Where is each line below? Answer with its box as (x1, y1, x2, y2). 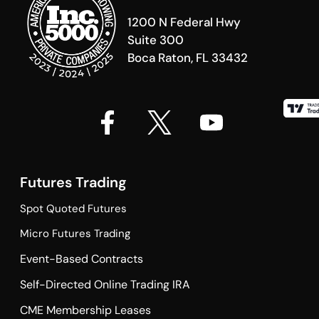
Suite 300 (127, 31, 184, 48)
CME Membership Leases (19, 302, 151, 318)
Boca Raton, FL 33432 (127, 49, 248, 66)
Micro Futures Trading (19, 226, 130, 241)
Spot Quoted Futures (19, 201, 127, 216)
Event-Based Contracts (19, 251, 143, 266)
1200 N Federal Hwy (127, 14, 241, 30)
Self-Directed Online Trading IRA (19, 276, 190, 292)
